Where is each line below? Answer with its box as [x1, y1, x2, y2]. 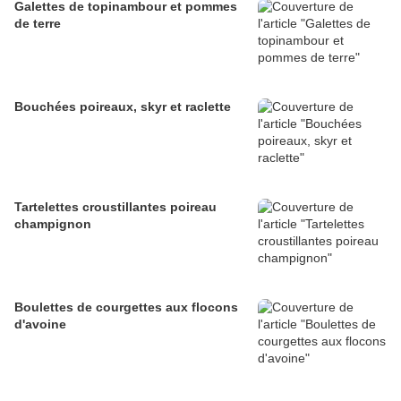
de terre [14, 16, 61, 31]
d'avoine [14, 317, 66, 332]
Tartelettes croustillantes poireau [14, 200, 217, 215]
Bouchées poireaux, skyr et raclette [14, 99, 231, 115]
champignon [14, 217, 91, 232]
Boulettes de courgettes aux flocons [14, 300, 238, 315]
